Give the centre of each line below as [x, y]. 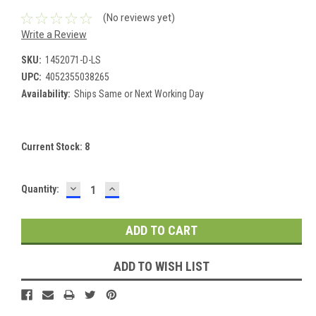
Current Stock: [53, 146]
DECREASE [98, 188]
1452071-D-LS [73, 60]
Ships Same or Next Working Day [139, 93]
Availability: [46, 93]
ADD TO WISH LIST [162, 266]
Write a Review [54, 34]
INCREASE [136, 188]
